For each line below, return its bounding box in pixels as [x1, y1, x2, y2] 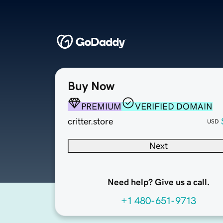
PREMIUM [81, 102, 121, 111]
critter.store [68, 117, 113, 126]
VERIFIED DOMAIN [135, 102, 213, 111]
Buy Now [68, 80, 114, 93]
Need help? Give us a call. [107, 178, 210, 187]
